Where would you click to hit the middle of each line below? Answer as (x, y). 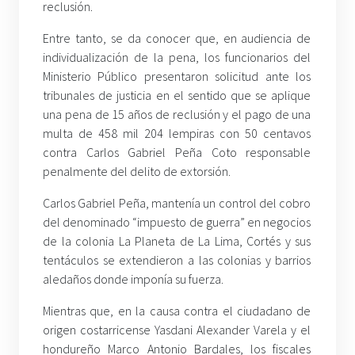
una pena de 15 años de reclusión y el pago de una (177, 115)
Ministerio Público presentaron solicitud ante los (177, 76)
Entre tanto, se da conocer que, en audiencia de (177, 38)
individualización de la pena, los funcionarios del (177, 57)
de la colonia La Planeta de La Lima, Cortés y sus (177, 241)
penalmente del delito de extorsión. (137, 172)
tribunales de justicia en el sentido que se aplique (177, 95)
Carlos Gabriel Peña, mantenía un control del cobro (177, 203)
